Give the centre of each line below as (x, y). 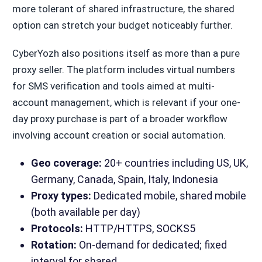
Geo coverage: (66, 163)
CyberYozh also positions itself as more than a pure (126, 54)
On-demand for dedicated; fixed (151, 245)
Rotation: (54, 245)
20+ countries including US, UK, (175, 163)
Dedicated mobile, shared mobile (168, 196)
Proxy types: (61, 196)
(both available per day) (85, 212)
